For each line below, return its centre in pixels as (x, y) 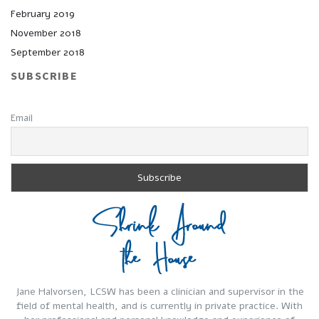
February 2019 (43, 14)
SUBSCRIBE (44, 75)
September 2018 (48, 53)
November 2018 (46, 33)
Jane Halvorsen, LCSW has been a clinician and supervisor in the (159, 291)
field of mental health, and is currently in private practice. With (159, 305)
